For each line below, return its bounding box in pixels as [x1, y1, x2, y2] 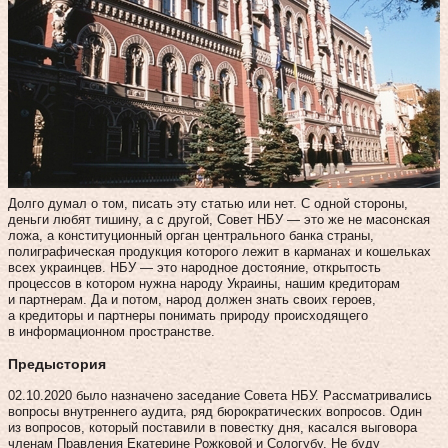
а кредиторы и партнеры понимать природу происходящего [8, 307, 368, 323]
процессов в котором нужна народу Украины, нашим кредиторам [8, 275, 400, 291]
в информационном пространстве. [8, 323, 215, 339]
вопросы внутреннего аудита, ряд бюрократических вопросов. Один [8, 403, 422, 419]
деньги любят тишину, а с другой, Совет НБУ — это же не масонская [8, 211, 430, 227]
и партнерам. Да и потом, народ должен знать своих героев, [8, 291, 376, 307]
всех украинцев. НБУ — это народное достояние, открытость [8, 259, 381, 275]
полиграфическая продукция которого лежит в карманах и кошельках [8, 243, 431, 259]
